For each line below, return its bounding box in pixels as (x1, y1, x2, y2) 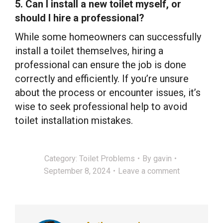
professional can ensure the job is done (15, 58, 186, 71)
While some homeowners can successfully (15, 30, 201, 43)
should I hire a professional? (15, 11, 144, 24)
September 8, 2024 (43, 166, 111, 176)
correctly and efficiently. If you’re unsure (15, 72, 189, 85)
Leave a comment (117, 166, 180, 176)
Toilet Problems (79, 153, 135, 163)
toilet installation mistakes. (15, 114, 133, 126)
